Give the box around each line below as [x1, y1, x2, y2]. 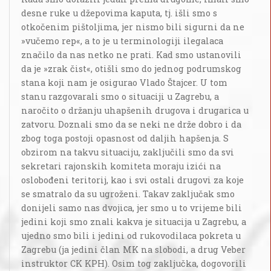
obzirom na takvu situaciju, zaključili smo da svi [21, 146, 234, 158]
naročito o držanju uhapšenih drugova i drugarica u [21, 105, 249, 117]
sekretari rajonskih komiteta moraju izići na [21, 160, 221, 172]
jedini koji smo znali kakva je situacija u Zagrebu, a [21, 216, 246, 228]
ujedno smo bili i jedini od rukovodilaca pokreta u [21, 230, 241, 242]
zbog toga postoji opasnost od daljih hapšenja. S [21, 132, 229, 145]
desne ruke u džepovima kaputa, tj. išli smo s [21, 7, 217, 19]
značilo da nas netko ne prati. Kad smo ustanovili [21, 49, 241, 61]
